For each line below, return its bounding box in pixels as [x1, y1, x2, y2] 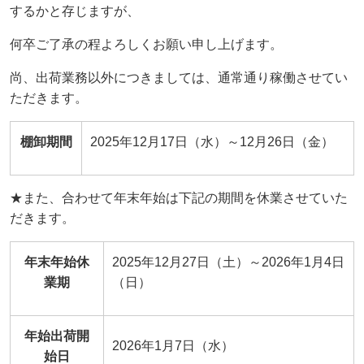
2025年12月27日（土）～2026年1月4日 [112, 255, 344, 269]
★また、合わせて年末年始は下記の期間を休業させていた [10, 191, 348, 205]
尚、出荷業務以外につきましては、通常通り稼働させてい [10, 71, 348, 84]
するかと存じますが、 [10, 4, 140, 18]
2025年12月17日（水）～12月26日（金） [90, 135, 334, 149]
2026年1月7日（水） [112, 339, 234, 353]
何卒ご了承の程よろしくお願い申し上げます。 [10, 37, 283, 51]
